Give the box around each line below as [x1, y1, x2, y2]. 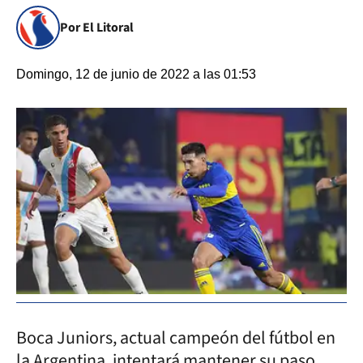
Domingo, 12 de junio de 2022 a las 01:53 [16, 67, 256, 81]
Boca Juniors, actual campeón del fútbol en [16, 324, 335, 351]
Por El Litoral [60, 19, 134, 36]
